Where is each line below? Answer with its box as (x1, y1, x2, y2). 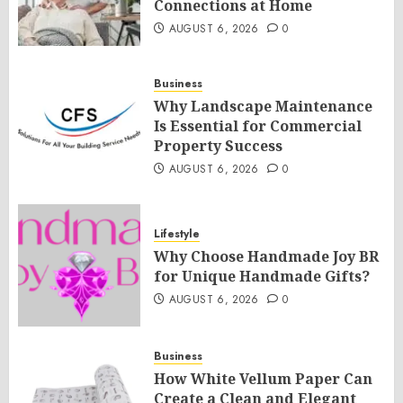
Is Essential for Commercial (154, 116, 362, 136)
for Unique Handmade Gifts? (154, 266, 370, 286)
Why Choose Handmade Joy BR (154, 246, 379, 266)
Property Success (154, 136, 282, 156)
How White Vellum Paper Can (154, 369, 372, 389)
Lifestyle (154, 226, 200, 242)
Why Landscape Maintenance (154, 96, 372, 116)
